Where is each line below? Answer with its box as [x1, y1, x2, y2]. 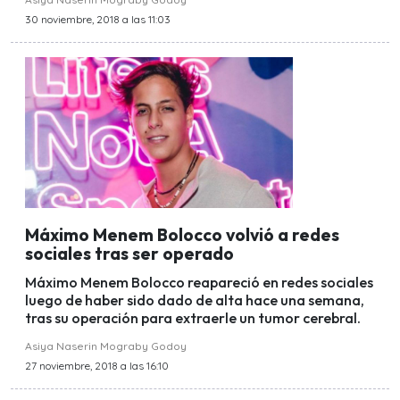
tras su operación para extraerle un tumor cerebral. [25, 309, 361, 328]
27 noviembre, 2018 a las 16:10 [25, 359, 169, 373]
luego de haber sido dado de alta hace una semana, [25, 291, 364, 310]
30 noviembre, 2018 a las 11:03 [25, 12, 171, 27]
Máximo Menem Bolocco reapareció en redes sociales [25, 273, 373, 292]
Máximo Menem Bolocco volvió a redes [25, 223, 339, 246]
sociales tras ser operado [25, 242, 234, 264]
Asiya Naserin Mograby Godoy [25, 339, 187, 354]
